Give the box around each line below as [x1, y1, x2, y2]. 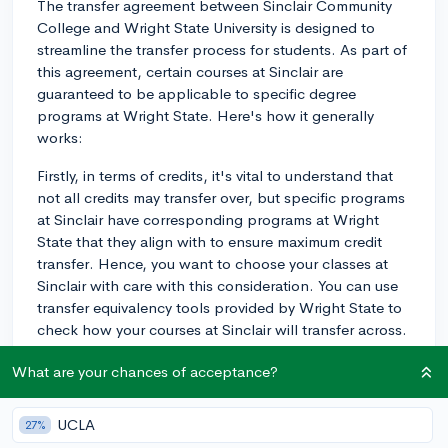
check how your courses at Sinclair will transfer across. [37, 319, 407, 339]
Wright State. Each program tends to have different [37, 401, 383, 421]
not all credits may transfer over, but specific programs [37, 187, 405, 207]
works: [37, 127, 83, 147]
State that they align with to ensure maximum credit [37, 231, 382, 251]
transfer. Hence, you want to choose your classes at [37, 253, 388, 273]
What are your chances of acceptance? [12, 362, 278, 381]
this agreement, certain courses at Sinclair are [37, 61, 343, 81]
